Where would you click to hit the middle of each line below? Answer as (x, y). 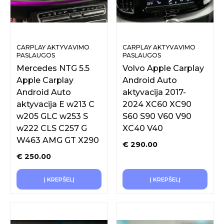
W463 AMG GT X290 (58, 140)
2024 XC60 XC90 (157, 104)
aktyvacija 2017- (154, 92)
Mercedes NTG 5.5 (53, 68)
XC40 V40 (143, 128)
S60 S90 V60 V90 (157, 116)
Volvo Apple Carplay (163, 68)
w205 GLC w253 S (52, 116)
